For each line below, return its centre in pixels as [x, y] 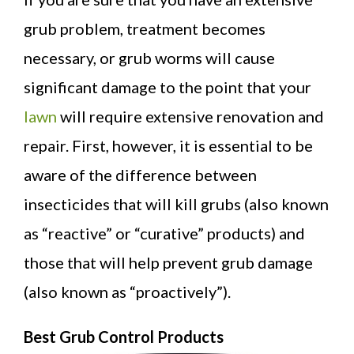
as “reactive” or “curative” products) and [164, 233]
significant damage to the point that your [168, 87]
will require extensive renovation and [190, 116]
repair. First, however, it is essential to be [168, 145]
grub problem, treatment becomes [145, 28]
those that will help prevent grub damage [168, 262]
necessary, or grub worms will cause [149, 57]
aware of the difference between [140, 174]
